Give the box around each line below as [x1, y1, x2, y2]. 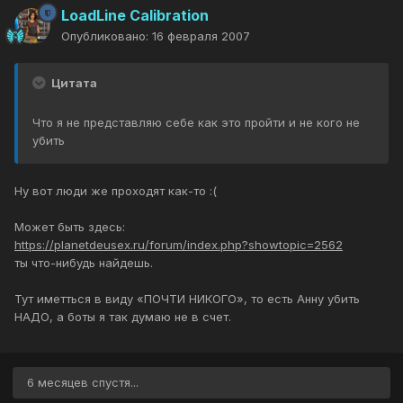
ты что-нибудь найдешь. [14, 255, 153, 271]
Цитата [49, 76, 97, 91]
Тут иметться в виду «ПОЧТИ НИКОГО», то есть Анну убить [14, 291, 360, 307]
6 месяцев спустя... [27, 375, 139, 390]
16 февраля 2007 [152, 29, 250, 44]
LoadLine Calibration [61, 6, 209, 25]
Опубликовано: [61, 29, 152, 44]
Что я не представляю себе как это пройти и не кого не [32, 115, 360, 130]
